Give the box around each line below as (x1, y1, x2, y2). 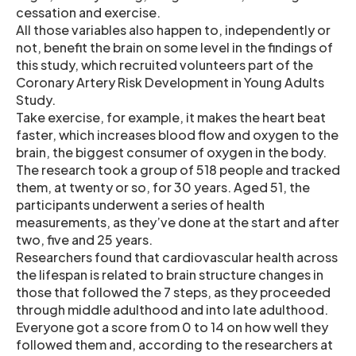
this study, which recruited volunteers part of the (16, 56, 313, 73)
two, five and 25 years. (16, 230, 153, 248)
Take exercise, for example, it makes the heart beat (16, 108, 326, 126)
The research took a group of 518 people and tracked (16, 161, 340, 178)
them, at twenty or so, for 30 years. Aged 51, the (16, 178, 310, 195)
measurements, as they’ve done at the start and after (16, 213, 339, 230)
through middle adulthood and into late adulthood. (16, 300, 328, 318)
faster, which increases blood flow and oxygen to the (16, 126, 339, 143)
